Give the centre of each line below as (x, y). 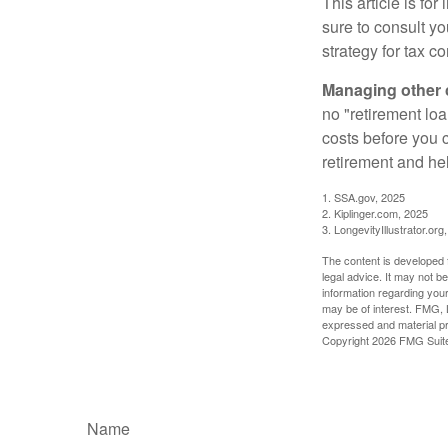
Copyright (347, 339)
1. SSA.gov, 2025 (363, 196)
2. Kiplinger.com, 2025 (375, 212)
